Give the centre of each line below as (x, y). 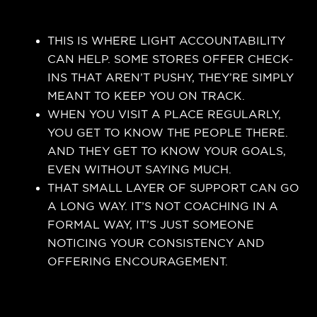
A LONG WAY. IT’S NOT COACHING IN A (163, 206)
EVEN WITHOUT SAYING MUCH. (140, 169)
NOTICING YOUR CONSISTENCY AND (156, 243)
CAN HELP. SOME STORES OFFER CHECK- (171, 59)
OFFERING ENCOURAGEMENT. (138, 261)
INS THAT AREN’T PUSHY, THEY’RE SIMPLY (171, 77)
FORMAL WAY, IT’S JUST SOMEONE (151, 224)
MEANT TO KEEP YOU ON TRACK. (146, 96)
